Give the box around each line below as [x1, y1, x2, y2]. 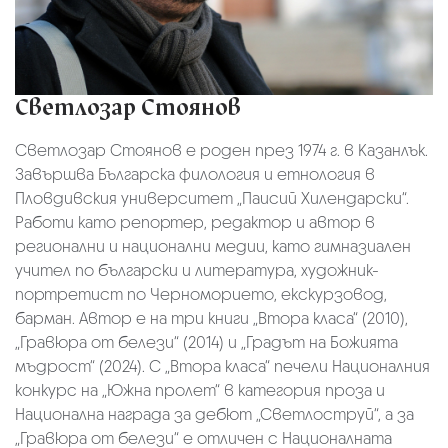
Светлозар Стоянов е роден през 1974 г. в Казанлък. [15, 139, 428, 161]
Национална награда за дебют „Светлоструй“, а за [15, 403, 414, 425]
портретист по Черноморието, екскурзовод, [15, 283, 387, 305]
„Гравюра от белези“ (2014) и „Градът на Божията [15, 331, 398, 353]
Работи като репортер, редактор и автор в [15, 211, 375, 233]
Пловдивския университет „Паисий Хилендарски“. [15, 187, 409, 209]
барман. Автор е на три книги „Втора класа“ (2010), [15, 307, 408, 329]
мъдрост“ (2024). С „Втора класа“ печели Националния [15, 355, 430, 377]
